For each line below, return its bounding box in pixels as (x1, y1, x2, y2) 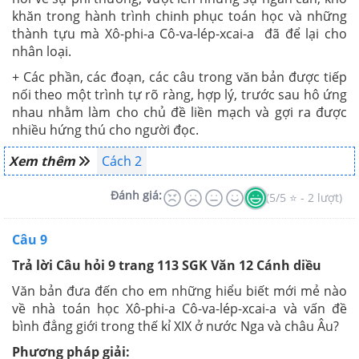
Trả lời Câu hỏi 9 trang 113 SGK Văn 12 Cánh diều (12, 256, 321, 274)
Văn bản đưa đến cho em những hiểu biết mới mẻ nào (12, 282, 347, 300)
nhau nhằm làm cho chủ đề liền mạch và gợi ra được (12, 103, 347, 121)
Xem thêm (9, 152, 79, 170)
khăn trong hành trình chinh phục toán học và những (12, 7, 347, 25)
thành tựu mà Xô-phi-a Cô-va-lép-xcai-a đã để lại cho (12, 25, 347, 42)
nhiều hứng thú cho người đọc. (12, 121, 199, 139)
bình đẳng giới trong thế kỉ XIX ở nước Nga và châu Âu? (12, 317, 342, 335)
